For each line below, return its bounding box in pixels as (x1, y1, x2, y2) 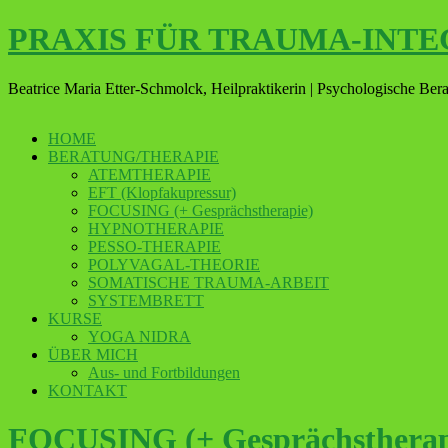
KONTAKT (48, 381, 127, 399)
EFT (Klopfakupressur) (88, 183, 236, 201)
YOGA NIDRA (88, 327, 191, 345)
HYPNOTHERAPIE (88, 219, 224, 237)
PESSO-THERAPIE (88, 237, 221, 255)
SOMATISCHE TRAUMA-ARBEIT (88, 273, 329, 291)
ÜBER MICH (48, 345, 138, 363)
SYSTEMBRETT (88, 291, 204, 309)
